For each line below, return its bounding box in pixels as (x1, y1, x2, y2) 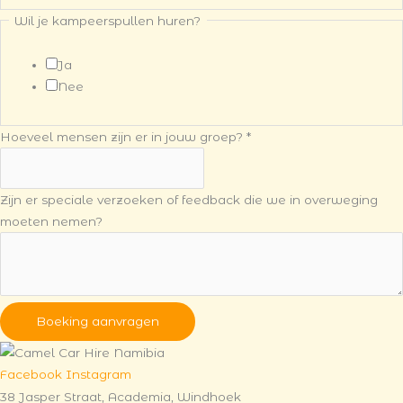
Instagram (66, 367, 131, 382)
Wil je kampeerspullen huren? (14, 13, 201, 28)
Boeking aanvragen (36, 313, 159, 328)
